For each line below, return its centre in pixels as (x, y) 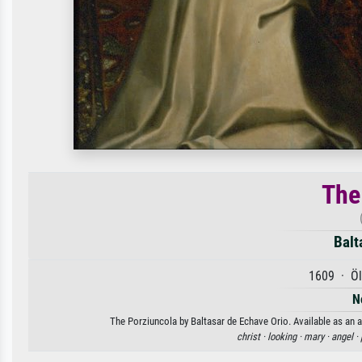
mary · (317, 337)
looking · (285, 337)
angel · (345, 337)
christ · (252, 337)
